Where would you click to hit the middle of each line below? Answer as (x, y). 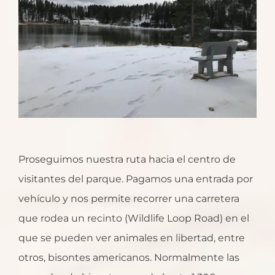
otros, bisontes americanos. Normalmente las (129, 258)
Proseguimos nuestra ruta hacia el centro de (127, 160)
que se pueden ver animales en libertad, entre (132, 238)
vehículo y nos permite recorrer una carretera (129, 199)
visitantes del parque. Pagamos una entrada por (136, 179)
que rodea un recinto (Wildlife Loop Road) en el (134, 219)
